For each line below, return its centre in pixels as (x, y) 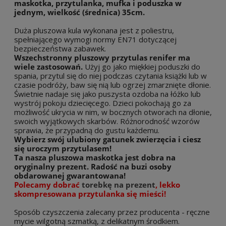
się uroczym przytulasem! (63, 149)
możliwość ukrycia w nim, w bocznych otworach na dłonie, (113, 112)
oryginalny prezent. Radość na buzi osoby (93, 167)
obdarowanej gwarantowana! (70, 176)
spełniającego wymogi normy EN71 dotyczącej (95, 40)
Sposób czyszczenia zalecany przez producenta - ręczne (112, 212)
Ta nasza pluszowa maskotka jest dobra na (95, 158)
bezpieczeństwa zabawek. (60, 49)
